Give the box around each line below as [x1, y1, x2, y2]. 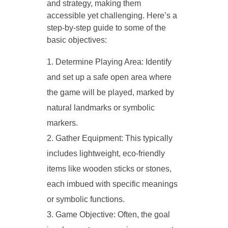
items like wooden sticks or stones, [46, 164, 172, 173]
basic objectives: [46, 35, 107, 44]
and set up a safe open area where [46, 72, 172, 81]
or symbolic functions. [46, 194, 125, 204]
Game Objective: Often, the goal [55, 210, 170, 219]
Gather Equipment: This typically [55, 133, 173, 142]
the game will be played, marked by [46, 88, 174, 97]
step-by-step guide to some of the [46, 23, 166, 32]
